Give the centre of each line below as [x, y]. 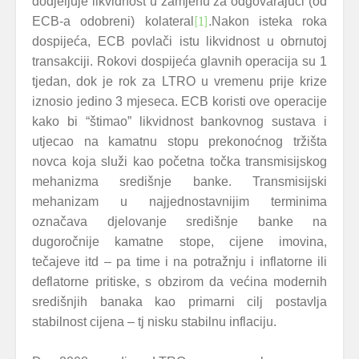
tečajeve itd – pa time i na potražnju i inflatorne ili [179, 262]
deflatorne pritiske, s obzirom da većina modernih [179, 282]
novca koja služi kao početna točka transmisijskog [179, 161]
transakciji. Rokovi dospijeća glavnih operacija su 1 [179, 61]
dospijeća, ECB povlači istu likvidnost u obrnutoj [179, 41]
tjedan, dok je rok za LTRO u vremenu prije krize [179, 81]
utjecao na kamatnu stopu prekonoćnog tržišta [179, 141]
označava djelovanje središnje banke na [179, 222]
